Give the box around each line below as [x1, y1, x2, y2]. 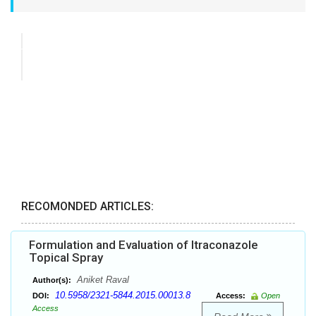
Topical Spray [29, 250, 103, 265]
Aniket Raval [74, 274, 129, 286]
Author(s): [32, 276, 71, 285]
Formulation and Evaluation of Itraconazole [29, 238, 258, 253]
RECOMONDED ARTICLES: [21, 200, 154, 214]
